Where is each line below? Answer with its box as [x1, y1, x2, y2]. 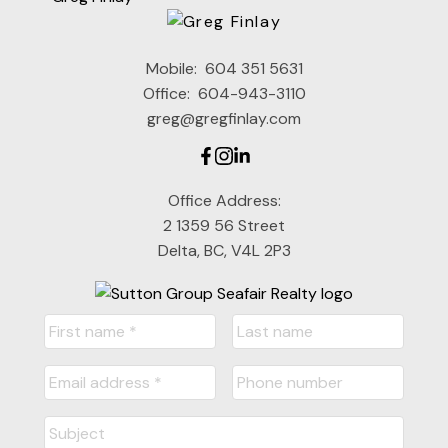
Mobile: [145, 58, 201, 80]
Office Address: [167, 190, 281, 212]
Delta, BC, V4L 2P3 [157, 240, 291, 262]
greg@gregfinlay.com [147, 108, 301, 130]
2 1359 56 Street [163, 215, 285, 237]
